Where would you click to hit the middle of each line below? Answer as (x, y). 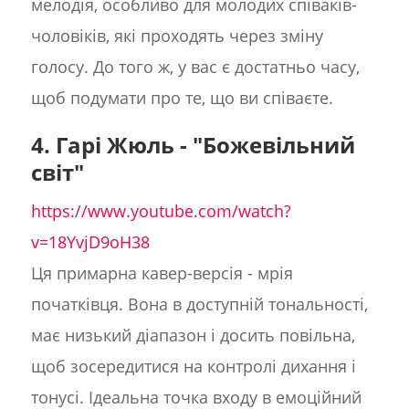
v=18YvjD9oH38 (90, 242)
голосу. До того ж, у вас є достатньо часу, (195, 67)
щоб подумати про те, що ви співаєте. (182, 98)
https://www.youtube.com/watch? (161, 211)
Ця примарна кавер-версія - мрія (162, 273)
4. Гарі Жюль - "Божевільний (193, 145)
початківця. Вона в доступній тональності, (199, 304)
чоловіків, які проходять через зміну (177, 36)
